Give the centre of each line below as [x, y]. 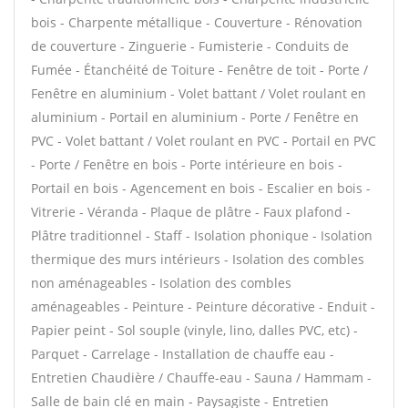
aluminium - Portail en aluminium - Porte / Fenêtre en [195, 117]
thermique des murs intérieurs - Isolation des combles [198, 259]
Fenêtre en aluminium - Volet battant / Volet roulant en [199, 93]
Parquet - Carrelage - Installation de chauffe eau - [183, 354]
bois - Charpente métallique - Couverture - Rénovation [197, 22]
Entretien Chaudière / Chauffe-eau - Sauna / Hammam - [201, 377]
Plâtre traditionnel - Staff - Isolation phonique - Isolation [202, 235]
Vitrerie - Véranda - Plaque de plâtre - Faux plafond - [191, 212]
